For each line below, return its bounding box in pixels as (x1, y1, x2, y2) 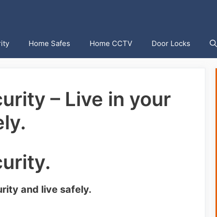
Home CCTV (90, 39, 132, 48)
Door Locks (152, 39, 190, 48)
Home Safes (29, 39, 70, 48)
